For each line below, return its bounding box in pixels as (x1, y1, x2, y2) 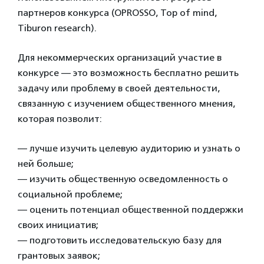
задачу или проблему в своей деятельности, (18, 82, 220, 94)
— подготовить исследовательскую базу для (18, 235, 222, 246)
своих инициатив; (18, 219, 98, 230)
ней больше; (18, 158, 74, 169)
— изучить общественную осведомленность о (18, 173, 228, 184)
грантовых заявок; (18, 250, 100, 261)
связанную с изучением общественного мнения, (18, 98, 235, 109)
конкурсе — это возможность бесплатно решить (18, 67, 239, 78)
